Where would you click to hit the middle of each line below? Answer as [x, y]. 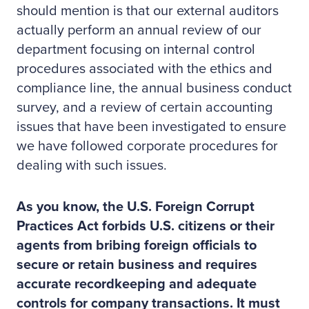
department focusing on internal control [136, 50]
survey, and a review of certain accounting [144, 108]
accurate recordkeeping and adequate [137, 284]
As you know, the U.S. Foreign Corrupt [136, 207]
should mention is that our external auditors [148, 11]
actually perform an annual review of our [139, 30]
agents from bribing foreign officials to [137, 246]
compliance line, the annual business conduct [154, 88]
